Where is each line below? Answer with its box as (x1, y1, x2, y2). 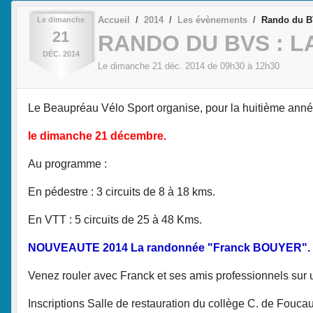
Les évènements (177, 14, 247, 25)
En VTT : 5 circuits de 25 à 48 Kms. (28, 213, 202, 226)
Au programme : (28, 157, 107, 170)
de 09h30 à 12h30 (205, 61, 279, 72)
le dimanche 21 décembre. (28, 129, 166, 142)
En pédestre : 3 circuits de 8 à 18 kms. (28, 185, 215, 198)
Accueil (98, 14, 130, 25)
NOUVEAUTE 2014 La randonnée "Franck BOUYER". (28, 241, 310, 254)
